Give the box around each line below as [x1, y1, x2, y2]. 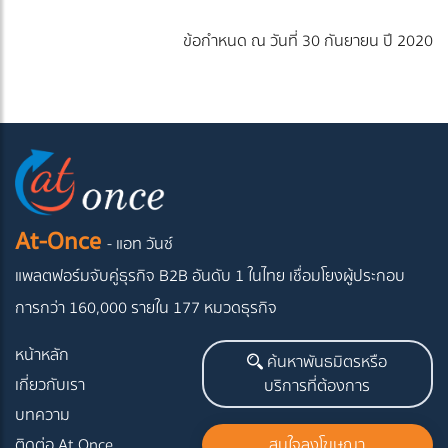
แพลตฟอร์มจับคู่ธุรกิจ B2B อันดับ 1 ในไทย [15, 263, 289, 290]
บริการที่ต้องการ [264, 373, 371, 400]
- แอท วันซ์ [107, 231, 173, 258]
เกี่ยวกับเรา [15, 372, 85, 399]
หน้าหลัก [15, 342, 69, 369]
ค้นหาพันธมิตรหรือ [263, 349, 388, 376]
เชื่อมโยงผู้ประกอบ [289, 263, 405, 290]
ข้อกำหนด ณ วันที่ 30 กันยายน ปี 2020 [183, 28, 433, 55]
